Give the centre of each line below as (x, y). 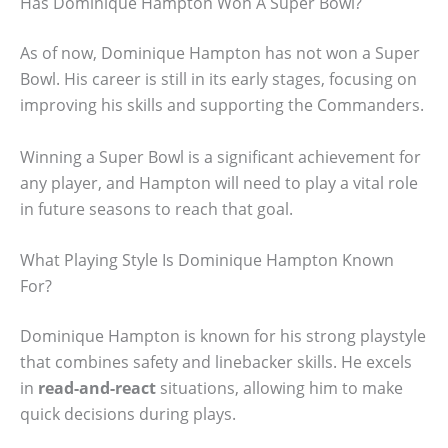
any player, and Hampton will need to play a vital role (219, 182)
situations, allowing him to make (279, 388)
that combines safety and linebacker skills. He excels (216, 362)
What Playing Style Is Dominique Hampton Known (207, 260)
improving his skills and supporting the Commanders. (222, 104)
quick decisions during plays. (128, 414)
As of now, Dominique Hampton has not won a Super (220, 52)
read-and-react (97, 388)
